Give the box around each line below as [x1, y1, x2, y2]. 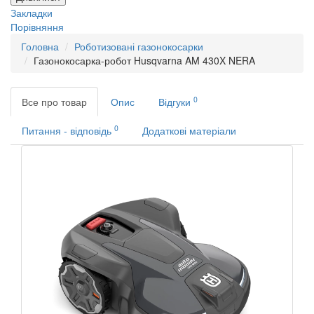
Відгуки [158, 95, 193, 109]
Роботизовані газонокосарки [74, 39, 203, 54]
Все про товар [22, 95, 87, 109]
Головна [21, 39, 59, 54]
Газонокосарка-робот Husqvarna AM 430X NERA [34, 53, 255, 68]
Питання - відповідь [22, 123, 114, 138]
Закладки [11, 6, 53, 20]
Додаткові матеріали [142, 123, 236, 138]
